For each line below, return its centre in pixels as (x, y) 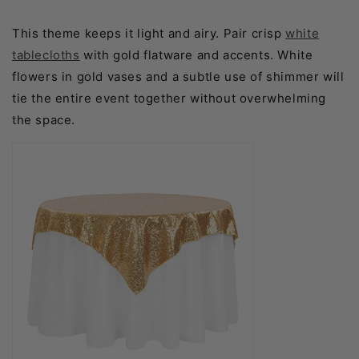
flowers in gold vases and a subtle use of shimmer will (178, 77)
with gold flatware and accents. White (196, 55)
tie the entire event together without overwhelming (169, 99)
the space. (44, 120)
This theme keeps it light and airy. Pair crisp (149, 34)
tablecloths (46, 55)
